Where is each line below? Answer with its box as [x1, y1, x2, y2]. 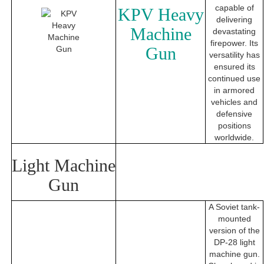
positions [217, 121, 251, 131]
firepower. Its [210, 38, 258, 48]
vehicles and [211, 97, 258, 107]
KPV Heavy [117, 5, 204, 25]
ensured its [213, 62, 255, 72]
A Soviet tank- [209, 202, 260, 212]
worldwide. [214, 133, 254, 143]
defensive [216, 109, 252, 119]
